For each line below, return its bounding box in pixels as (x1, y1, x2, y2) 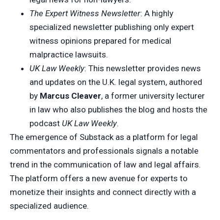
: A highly (140, 8, 173, 18)
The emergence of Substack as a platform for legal (10, 132, 198, 142)
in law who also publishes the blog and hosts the (29, 104, 207, 114)
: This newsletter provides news (84, 63, 201, 73)
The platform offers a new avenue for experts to (10, 173, 188, 183)
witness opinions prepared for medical (29, 35, 171, 46)
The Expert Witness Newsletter (29, 8, 140, 18)
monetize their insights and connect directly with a (10, 187, 196, 197)
